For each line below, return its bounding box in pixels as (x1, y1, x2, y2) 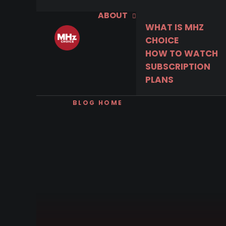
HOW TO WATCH (145, 47, 218, 60)
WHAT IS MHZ (145, 21, 204, 33)
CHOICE (145, 34, 179, 46)
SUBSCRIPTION (145, 61, 210, 73)
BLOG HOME (73, 98, 123, 107)
